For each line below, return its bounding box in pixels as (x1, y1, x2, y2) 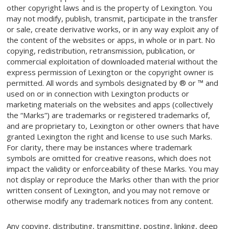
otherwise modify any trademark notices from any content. (7, 196, 214, 207)
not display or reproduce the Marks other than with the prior (7, 174, 220, 185)
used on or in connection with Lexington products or (7, 88, 190, 99)
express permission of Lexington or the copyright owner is (7, 67, 214, 78)
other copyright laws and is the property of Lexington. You (7, 3, 213, 13)
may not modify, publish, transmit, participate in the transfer (7, 13, 218, 24)
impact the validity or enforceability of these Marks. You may (7, 164, 219, 174)
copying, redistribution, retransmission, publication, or (7, 45, 196, 56)
